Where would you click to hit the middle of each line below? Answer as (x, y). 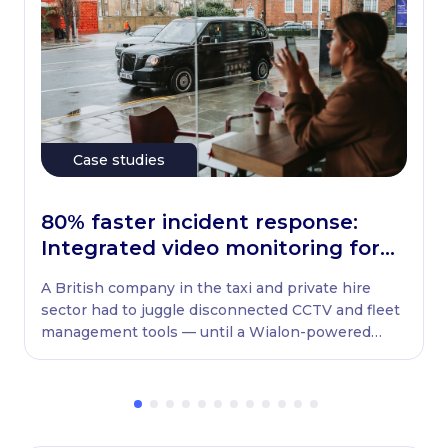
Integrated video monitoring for (210, 248)
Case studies (119, 160)
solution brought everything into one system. (206, 354)
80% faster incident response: (199, 222)
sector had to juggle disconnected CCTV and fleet (220, 310)
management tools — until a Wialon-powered (206, 332)
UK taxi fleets (112, 274)
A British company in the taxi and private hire (206, 288)
